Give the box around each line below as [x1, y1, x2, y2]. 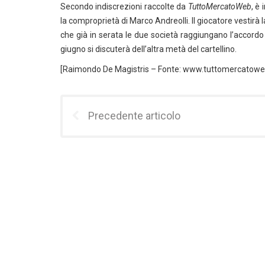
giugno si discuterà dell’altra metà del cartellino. [60, 44, 237, 54]
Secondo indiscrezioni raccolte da [60, 2, 188, 11]
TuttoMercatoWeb [188, 2, 251, 11]
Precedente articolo [88, 109, 180, 122]
